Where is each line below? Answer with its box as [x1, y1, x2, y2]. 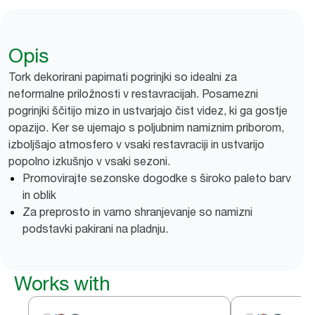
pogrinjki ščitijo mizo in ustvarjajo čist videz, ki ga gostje [8, 103, 288, 117]
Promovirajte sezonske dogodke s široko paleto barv [22, 171, 291, 185]
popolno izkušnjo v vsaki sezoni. [8, 154, 170, 168]
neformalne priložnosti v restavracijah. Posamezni [8, 86, 258, 101]
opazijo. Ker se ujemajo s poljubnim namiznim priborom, [8, 120, 284, 134]
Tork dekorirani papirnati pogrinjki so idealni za [8, 70, 237, 84]
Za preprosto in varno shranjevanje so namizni [22, 205, 252, 219]
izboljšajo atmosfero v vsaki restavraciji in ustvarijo [8, 137, 264, 151]
